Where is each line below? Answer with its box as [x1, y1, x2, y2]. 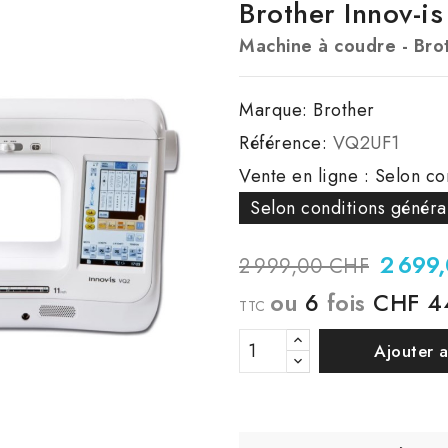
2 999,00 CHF [239, 252, 369, 281]
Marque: [239, 97, 308, 123]
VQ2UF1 [332, 130, 400, 156]
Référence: [239, 130, 327, 156]
